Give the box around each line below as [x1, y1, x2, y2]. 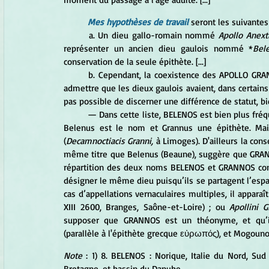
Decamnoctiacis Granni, [66, 135, 154, 147]
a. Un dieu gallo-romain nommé [88, 29, 219, 41]
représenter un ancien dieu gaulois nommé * [64, 43, 253, 55]
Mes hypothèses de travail [88, 16, 189, 28]
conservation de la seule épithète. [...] [64, 56, 206, 68]
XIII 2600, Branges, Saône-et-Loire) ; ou [64, 201, 230, 213]
